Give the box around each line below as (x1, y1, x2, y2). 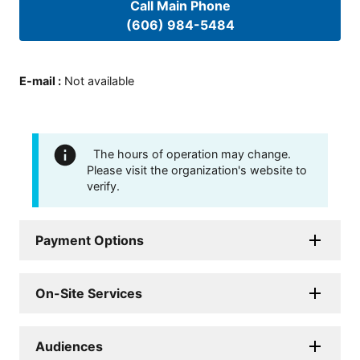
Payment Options (35, 231, 144, 248)
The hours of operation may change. (93, 146, 291, 161)
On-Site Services (35, 284, 142, 301)
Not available (64, 73, 134, 88)
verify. (87, 178, 120, 193)
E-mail (19, 73, 55, 88)
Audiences (35, 337, 103, 354)
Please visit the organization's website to (87, 162, 307, 177)
